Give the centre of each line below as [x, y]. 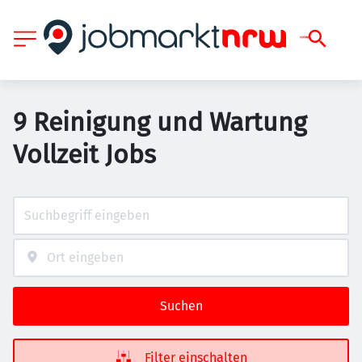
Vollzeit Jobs [84, 154]
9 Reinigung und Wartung [160, 122]
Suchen [181, 306]
